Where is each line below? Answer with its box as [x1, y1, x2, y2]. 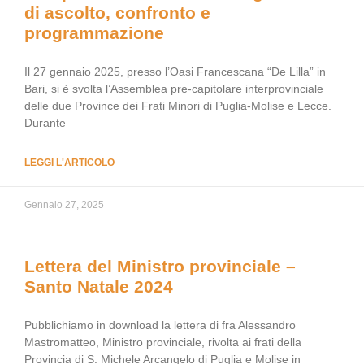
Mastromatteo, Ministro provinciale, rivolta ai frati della [24, 336, 301, 349]
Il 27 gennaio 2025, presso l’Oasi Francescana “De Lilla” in [24, 65, 326, 78]
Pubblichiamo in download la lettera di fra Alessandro [24, 318, 296, 331]
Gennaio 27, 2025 [24, 199, 104, 210]
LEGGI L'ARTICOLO [24, 157, 115, 168]
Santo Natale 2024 [24, 277, 173, 296]
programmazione [24, 24, 164, 42]
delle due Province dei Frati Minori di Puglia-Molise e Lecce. [24, 99, 331, 112]
